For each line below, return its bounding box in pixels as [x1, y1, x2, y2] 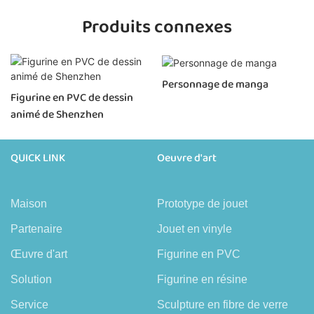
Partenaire [11, 222, 62, 235]
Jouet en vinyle [157, 222, 232, 235]
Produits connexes [82, 12, 232, 42]
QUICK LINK [11, 149, 65, 167]
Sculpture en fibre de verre [157, 298, 288, 310]
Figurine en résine [157, 273, 247, 285]
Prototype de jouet [157, 197, 247, 210]
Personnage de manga [161, 75, 268, 93]
